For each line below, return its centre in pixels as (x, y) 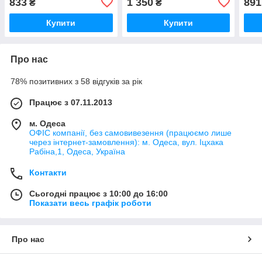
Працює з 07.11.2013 (71, 102)
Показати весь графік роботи (90, 203)
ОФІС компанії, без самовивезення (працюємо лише (130, 132)
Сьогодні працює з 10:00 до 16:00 (99, 193)
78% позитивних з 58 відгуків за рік (76, 81)
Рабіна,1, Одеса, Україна (77, 151)
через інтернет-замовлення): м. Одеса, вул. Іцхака (126, 142)
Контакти (48, 172)
